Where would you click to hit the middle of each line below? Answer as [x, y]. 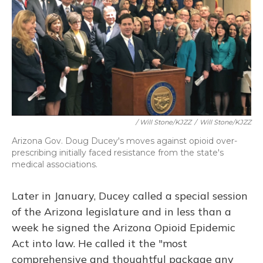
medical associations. [55, 165]
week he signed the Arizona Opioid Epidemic [124, 228]
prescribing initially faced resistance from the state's [118, 153]
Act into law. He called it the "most [100, 244]
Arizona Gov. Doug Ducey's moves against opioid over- [124, 141]
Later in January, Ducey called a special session [130, 196]
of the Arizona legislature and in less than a [122, 212]
